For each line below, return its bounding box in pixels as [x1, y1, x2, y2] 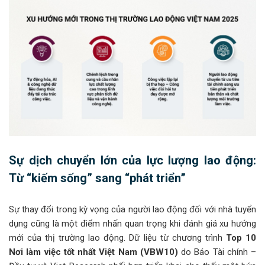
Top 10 [225, 232, 257, 244]
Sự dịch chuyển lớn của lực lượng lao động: [9, 153, 256, 168]
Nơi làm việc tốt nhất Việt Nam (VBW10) [9, 247, 178, 258]
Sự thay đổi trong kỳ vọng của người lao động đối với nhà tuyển [9, 204, 256, 215]
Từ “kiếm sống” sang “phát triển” [9, 171, 186, 186]
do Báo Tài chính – [177, 247, 256, 258]
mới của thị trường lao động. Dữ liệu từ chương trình [9, 232, 226, 244]
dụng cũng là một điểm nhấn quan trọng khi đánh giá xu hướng [9, 218, 256, 230]
